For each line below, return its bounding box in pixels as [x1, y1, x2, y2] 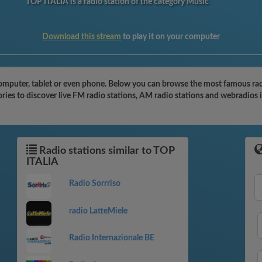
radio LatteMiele [68, 206, 127, 215]
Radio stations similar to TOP [37, 146, 174, 156]
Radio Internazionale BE [68, 234, 154, 243]
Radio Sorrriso [68, 180, 120, 188]
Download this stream [42, 33, 121, 41]
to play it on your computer [121, 33, 220, 41]
